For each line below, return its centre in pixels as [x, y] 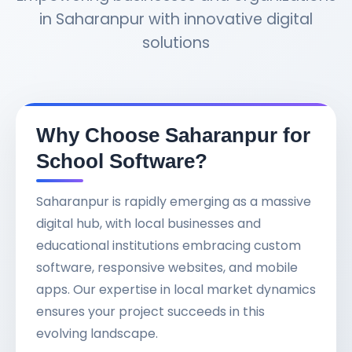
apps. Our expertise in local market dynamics [176, 290]
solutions [176, 43]
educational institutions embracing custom [169, 246]
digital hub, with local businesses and [148, 224]
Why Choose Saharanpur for [173, 136]
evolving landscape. [97, 334]
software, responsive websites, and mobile [167, 268]
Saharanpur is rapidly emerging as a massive [174, 202]
